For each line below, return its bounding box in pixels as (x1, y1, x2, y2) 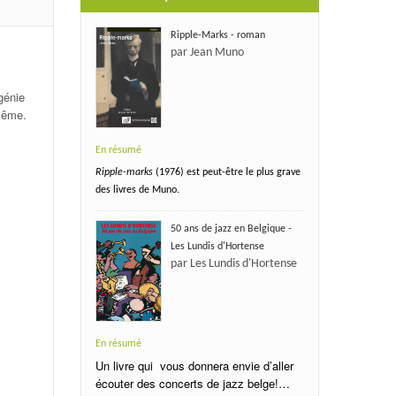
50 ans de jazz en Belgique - (170, 223, 292, 234)
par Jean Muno (170, 45, 244, 59)
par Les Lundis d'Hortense (170, 256, 297, 270)
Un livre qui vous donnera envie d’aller (95, 356, 293, 374)
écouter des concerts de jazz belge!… (95, 374, 290, 392)
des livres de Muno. (95, 184, 179, 195)
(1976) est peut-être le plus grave (152, 166, 301, 178)
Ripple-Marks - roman (170, 29, 265, 41)
